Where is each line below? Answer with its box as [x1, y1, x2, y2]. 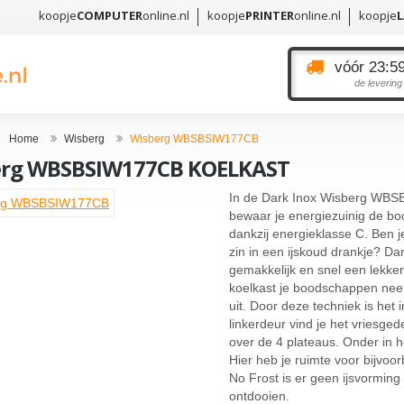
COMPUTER [77, 7, 142, 23]
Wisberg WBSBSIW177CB [127, 133, 259, 145]
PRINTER [245, 7, 294, 23]
